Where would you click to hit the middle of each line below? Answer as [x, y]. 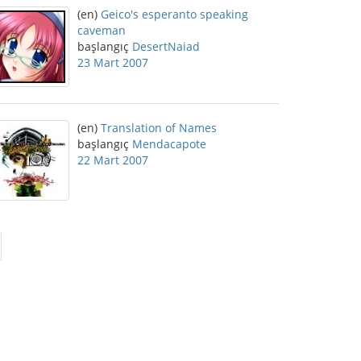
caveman [102, 30]
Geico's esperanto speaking [174, 14]
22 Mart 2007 [113, 160]
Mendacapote [169, 144]
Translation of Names [159, 128]
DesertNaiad [166, 46]
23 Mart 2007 [113, 62]
